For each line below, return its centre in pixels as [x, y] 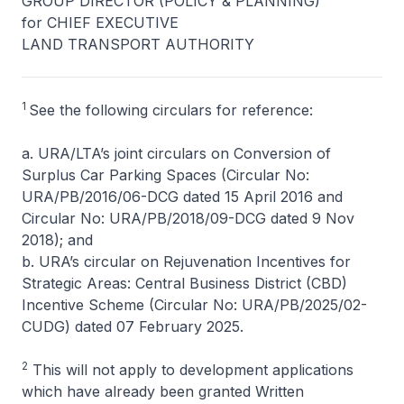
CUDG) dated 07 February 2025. [133, 326]
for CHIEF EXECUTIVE [100, 23]
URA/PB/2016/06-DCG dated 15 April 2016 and [182, 197]
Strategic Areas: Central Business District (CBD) [184, 283]
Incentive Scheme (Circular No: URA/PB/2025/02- [194, 305]
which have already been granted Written [163, 391]
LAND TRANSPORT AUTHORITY [138, 44]
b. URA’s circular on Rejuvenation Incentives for [186, 262]
